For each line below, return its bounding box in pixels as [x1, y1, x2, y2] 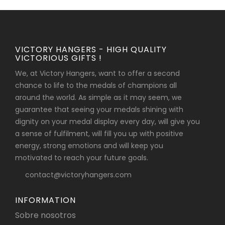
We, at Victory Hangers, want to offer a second [15, 68, 180, 79]
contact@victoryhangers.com [25, 170, 132, 180]
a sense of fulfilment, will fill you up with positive [15, 129, 183, 139]
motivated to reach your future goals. [15, 153, 148, 163]
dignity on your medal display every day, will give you [15, 117, 200, 127]
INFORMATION [15, 194, 76, 206]
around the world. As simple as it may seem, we [15, 92, 182, 103]
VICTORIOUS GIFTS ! [15, 52, 102, 64]
